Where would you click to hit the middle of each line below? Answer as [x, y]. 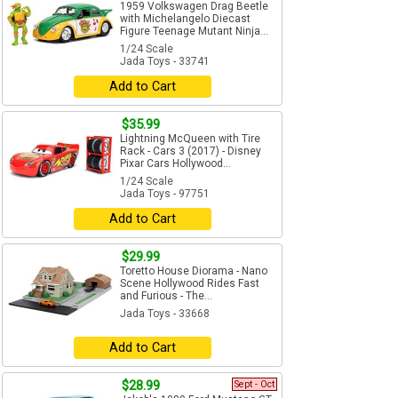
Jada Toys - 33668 [165, 314]
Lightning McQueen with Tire [190, 139]
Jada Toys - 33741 [165, 62]
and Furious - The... [166, 296]
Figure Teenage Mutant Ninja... [194, 32]
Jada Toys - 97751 [165, 194]
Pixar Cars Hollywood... [175, 164]
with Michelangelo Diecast [185, 19]
